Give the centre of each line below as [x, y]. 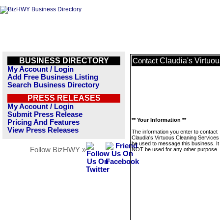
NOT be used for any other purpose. [175, 149]
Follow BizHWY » [58, 150]
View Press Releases [43, 130]
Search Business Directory [53, 85]
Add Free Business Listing [53, 77]
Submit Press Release [45, 114]
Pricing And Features [43, 122]
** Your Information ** [159, 120]
